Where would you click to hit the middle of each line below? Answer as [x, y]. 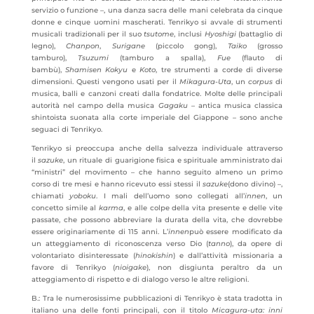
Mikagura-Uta [205, 82]
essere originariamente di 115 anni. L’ [100, 232]
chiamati [50, 196]
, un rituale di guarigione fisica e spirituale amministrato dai [173, 160]
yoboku [83, 196]
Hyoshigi [220, 34]
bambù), [48, 70]
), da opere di [256, 244]
